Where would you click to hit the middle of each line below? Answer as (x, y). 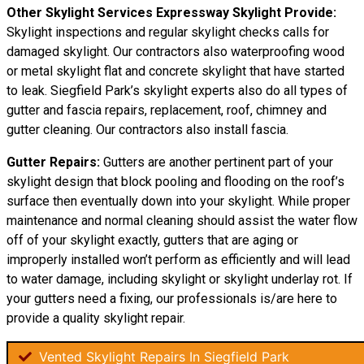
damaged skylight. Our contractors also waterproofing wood (175, 52)
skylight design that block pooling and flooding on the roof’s (175, 182)
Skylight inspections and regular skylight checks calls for (168, 32)
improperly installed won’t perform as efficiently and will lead (178, 260)
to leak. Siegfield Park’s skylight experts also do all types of (177, 91)
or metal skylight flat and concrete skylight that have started (175, 71)
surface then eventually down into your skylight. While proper (178, 201)
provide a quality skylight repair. (96, 318)
